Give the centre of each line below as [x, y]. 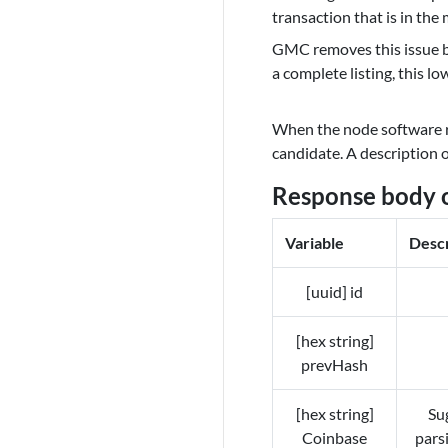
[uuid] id [334, 292]
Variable [314, 243]
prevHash [334, 365]
